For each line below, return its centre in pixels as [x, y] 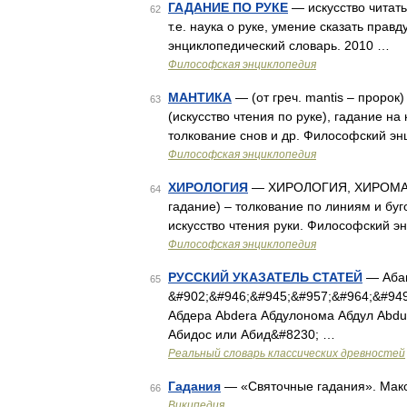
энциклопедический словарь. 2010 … [279, 45]
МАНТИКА [200, 97]
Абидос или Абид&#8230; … [252, 334]
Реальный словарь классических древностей [287, 353]
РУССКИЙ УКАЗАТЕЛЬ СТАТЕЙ [265, 277]
